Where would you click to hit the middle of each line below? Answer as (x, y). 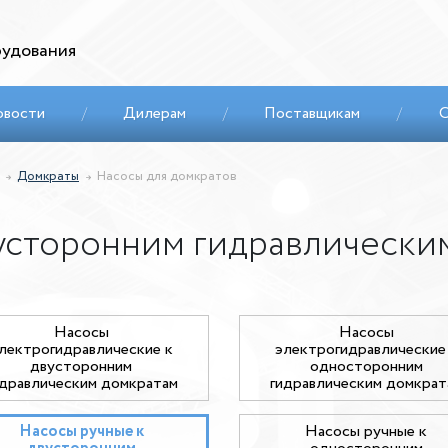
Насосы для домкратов (167, 176)
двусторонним (81, 366)
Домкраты (48, 176)
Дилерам (155, 113)
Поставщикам (312, 113)
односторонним (366, 366)
